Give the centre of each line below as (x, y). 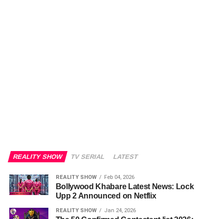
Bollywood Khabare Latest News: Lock (125, 187)
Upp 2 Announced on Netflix (106, 196)
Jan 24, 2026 (120, 211)
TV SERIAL (88, 157)
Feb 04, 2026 (119, 177)
